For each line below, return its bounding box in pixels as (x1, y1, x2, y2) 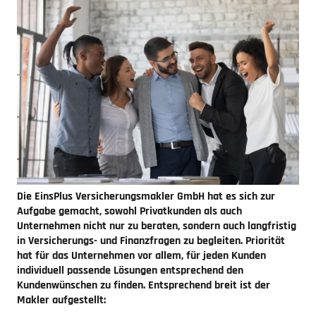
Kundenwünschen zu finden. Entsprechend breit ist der (17, 277, 270, 293)
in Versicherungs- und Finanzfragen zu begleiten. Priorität (17, 233, 285, 248)
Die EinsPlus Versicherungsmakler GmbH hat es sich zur (17, 188, 275, 204)
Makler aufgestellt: (17, 292, 106, 308)
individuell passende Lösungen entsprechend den (17, 262, 243, 278)
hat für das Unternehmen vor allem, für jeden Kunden (17, 248, 266, 263)
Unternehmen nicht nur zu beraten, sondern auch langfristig (17, 218, 296, 233)
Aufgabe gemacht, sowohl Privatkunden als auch (17, 203, 242, 219)
